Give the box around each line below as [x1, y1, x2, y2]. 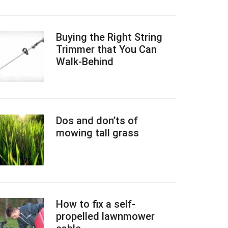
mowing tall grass [56, 127, 139, 139]
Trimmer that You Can [56, 43, 157, 55]
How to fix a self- [56, 198, 135, 210]
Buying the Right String [56, 31, 162, 43]
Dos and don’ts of [56, 115, 138, 127]
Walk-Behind [56, 55, 113, 68]
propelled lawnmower [56, 210, 155, 222]
